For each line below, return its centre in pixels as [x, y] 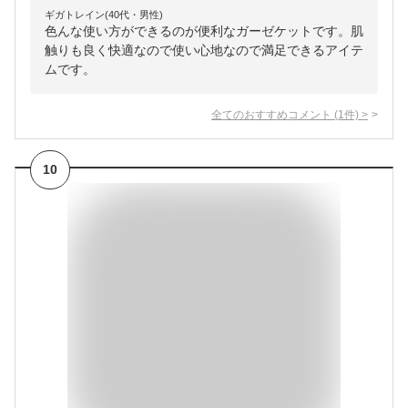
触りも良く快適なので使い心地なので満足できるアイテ [204, 51]
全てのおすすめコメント [271, 115]
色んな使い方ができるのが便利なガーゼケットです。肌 [204, 31]
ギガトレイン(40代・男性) [104, 15]
